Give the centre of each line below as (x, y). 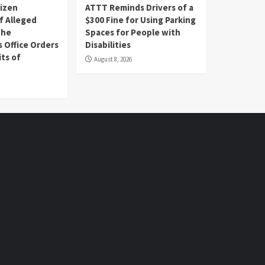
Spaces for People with (132, 32)
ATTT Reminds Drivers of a (139, 7)
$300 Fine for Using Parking (140, 20)
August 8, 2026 (113, 59)
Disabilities (108, 44)
